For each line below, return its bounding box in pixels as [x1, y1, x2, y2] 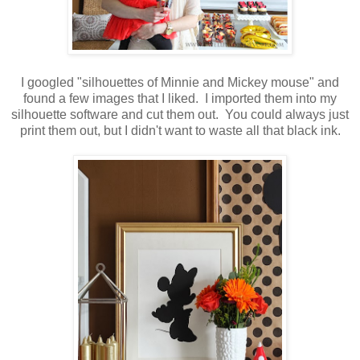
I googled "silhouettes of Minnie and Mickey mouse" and [21, 76, 339, 90]
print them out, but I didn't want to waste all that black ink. [19, 124, 341, 138]
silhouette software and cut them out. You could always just [11, 108, 349, 122]
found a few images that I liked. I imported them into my [23, 92, 337, 106]
